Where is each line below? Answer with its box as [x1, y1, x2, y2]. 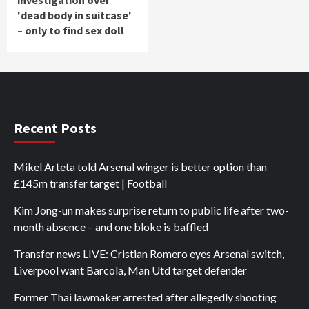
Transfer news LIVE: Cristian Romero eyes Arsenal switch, [14, 246, 284, 260]
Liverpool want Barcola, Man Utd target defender [14, 263, 247, 277]
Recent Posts [14, 119, 97, 137]
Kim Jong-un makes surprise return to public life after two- [14, 203, 289, 217]
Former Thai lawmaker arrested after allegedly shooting [14, 290, 277, 303]
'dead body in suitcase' [17, 8, 132, 22]
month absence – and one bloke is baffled [14, 219, 208, 233]
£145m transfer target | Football [14, 176, 167, 190]
